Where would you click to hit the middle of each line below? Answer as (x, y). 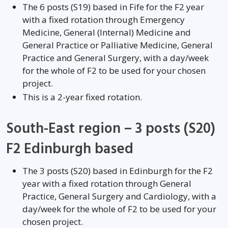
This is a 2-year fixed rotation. (82, 97)
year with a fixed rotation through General (107, 183)
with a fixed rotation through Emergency (104, 20)
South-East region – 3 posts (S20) (111, 129)
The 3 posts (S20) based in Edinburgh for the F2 (118, 171)
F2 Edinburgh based (70, 149)
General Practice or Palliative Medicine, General (118, 45)
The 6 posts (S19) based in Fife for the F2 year (113, 7)
